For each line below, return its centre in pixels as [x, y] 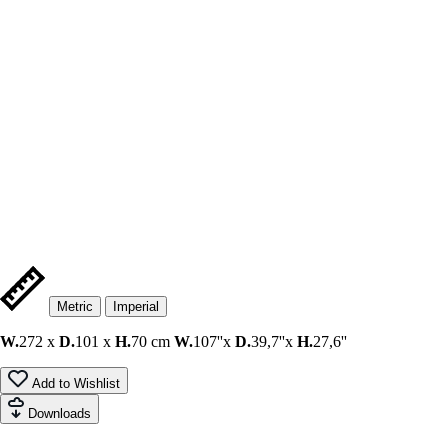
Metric [74, 306]
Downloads [59, 413]
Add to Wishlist [75, 383]
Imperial [135, 306]
